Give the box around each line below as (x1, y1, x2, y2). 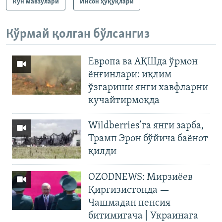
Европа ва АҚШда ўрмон (88, 57, 198, 67)
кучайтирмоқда (88, 96, 160, 106)
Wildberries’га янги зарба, (88, 121, 204, 131)
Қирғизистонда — (88, 185, 169, 196)
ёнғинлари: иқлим (88, 70, 171, 80)
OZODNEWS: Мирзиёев (88, 172, 193, 183)
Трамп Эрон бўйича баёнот (88, 134, 208, 144)
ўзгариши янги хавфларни (88, 83, 208, 93)
